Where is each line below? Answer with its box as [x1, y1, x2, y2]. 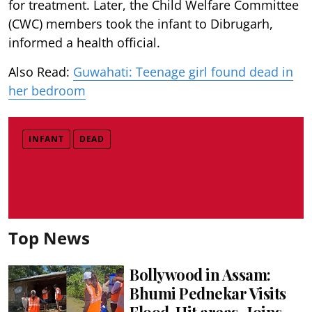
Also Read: [8, 63, 73, 80]
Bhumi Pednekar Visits [130, 282, 286, 304]
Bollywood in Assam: [130, 263, 271, 285]
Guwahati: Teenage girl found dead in [73, 63, 293, 80]
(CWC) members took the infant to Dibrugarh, [8, 15, 273, 32]
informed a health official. [8, 33, 160, 51]
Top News [8, 226, 90, 249]
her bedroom [8, 81, 86, 99]
